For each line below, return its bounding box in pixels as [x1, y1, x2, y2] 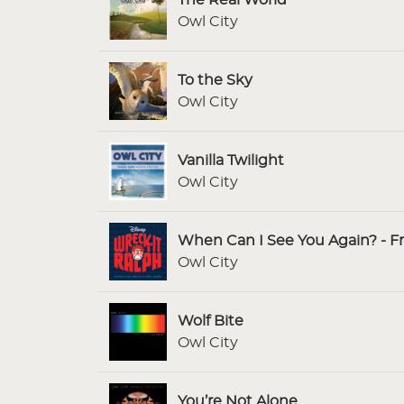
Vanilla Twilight [178, 152, 284, 168]
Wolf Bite [178, 313, 243, 328]
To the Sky [178, 72, 252, 87]
